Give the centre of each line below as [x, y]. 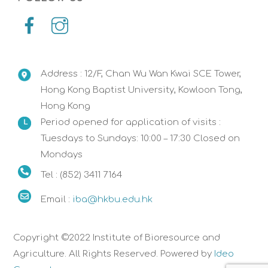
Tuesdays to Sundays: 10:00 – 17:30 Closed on [141, 138]
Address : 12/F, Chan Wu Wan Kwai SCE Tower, [141, 74]
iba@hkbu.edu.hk [113, 199]
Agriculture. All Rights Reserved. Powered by [114, 254]
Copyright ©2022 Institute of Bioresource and [117, 238]
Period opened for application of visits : [131, 122]
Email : [57, 199]
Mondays [62, 154]
